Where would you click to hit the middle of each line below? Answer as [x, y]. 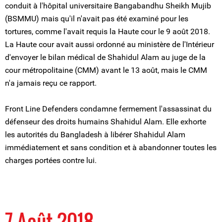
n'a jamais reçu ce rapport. [51, 83]
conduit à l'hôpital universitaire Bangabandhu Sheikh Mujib [108, 6]
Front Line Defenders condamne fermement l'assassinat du [108, 109]
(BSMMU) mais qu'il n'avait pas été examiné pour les [97, 19]
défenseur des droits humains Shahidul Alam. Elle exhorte [106, 122]
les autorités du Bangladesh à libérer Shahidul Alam [95, 135]
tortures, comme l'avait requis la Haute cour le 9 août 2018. [108, 31]
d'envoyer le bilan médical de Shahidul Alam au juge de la [105, 57]
